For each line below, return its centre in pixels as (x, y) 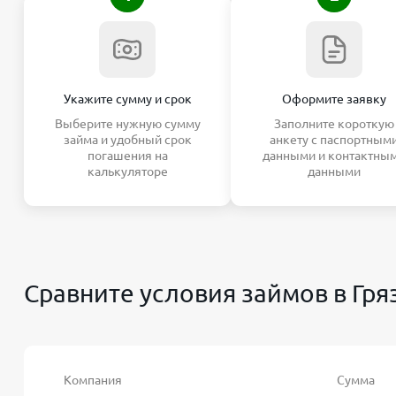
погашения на (127, 156)
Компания (93, 380)
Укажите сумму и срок (127, 99)
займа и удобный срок (127, 140)
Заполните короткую (334, 124)
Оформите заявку (334, 99)
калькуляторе (127, 171)
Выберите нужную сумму (127, 124)
